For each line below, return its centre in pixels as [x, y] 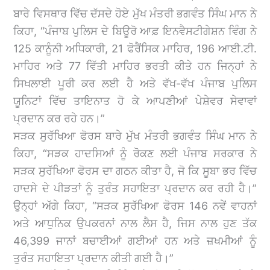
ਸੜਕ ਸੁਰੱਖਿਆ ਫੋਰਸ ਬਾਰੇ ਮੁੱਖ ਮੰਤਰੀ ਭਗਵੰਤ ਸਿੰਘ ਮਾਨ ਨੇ [135, 136]
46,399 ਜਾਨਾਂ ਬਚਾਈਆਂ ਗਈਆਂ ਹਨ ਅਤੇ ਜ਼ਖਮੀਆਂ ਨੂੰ [135, 240]
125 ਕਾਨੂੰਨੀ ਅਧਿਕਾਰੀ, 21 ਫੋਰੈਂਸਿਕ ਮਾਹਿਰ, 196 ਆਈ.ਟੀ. [135, 48]
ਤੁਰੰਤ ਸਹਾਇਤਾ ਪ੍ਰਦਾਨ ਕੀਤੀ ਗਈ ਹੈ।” [94, 258]
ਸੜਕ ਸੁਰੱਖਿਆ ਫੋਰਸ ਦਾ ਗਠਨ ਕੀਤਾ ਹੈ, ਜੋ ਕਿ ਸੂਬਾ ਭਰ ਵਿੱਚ [135, 171]
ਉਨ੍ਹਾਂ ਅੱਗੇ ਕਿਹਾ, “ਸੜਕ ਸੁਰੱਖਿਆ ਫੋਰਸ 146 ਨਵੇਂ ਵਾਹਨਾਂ [135, 206]
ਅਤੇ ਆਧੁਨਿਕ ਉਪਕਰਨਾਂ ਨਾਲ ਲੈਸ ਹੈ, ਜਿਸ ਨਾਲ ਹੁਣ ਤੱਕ [135, 223]
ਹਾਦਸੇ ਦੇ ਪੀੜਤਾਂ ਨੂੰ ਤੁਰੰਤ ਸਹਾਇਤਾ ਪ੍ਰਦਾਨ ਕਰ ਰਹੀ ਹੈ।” [135, 188]
